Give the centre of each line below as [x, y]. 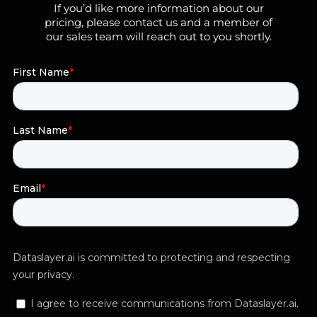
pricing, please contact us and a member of [158, 23]
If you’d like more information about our [158, 8]
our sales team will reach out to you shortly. [158, 37]
